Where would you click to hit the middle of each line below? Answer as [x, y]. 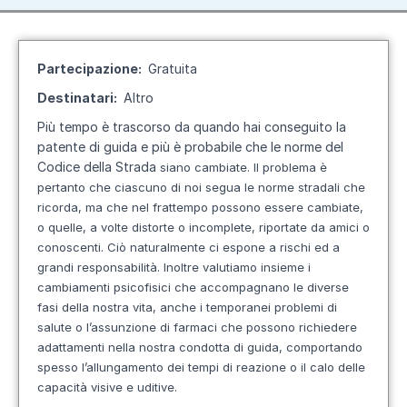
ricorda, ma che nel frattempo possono [151, 207]
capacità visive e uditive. [107, 387]
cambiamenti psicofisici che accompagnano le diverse [193, 287]
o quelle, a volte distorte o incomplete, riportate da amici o [203, 227]
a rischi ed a [304, 247]
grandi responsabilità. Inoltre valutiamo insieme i [174, 267]
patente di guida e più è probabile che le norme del [190, 147]
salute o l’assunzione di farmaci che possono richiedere [197, 327]
